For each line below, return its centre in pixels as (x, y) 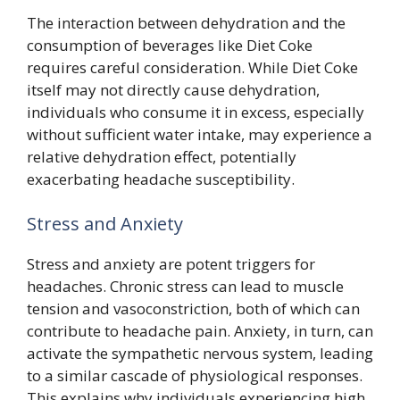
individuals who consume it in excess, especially (196, 112)
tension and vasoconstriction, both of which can (193, 308)
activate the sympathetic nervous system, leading (200, 353)
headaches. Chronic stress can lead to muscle (185, 286)
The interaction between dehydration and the (186, 23)
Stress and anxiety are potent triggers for (171, 263)
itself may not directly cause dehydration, (173, 90)
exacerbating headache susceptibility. (161, 179)
